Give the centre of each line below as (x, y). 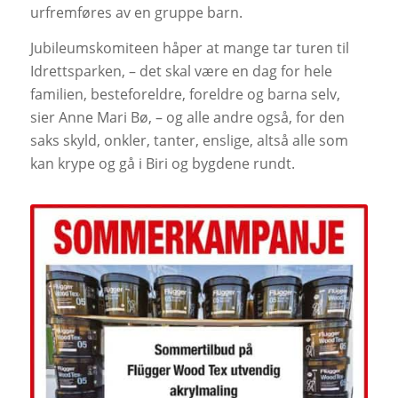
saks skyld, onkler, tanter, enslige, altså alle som (189, 140)
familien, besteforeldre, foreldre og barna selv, (185, 94)
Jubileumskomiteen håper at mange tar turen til (189, 48)
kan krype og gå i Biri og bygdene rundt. (162, 163)
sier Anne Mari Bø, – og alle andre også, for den (187, 117)
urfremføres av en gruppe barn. (136, 12)
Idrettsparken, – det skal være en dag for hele (181, 71)
